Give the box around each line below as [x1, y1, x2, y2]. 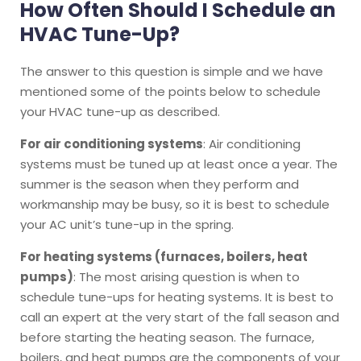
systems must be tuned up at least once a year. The [20, 155, 338, 172]
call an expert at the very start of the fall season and [20, 308, 339, 326]
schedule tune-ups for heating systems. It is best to [20, 288, 334, 305]
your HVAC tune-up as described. [20, 102, 220, 120]
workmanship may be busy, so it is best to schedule [20, 195, 330, 213]
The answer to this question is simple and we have [20, 62, 323, 80]
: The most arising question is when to [73, 268, 300, 285]
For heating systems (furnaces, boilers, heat [20, 247, 308, 265]
